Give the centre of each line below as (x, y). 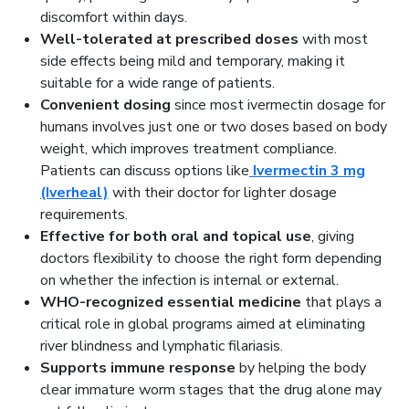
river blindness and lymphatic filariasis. (162, 346)
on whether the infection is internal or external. (189, 281)
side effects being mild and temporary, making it (193, 62)
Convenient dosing (105, 105)
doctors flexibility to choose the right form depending (211, 259)
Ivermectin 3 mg (309, 171)
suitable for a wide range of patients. (157, 84)
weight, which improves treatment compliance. (189, 149)
